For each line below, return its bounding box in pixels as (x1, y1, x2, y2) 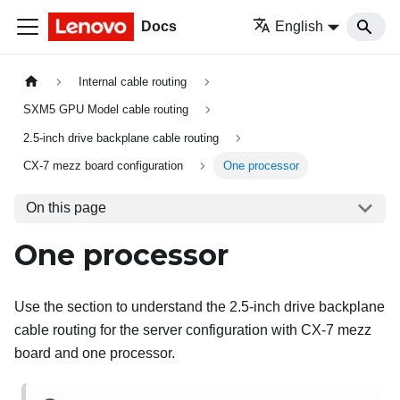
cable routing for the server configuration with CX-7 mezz (14, 321, 371, 337)
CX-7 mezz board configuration (23, 158, 184, 172)
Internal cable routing (79, 75, 187, 89)
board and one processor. (14, 345, 175, 361)
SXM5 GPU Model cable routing (23, 103, 189, 117)
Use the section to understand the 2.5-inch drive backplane (14, 298, 385, 314)
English (275, 19, 324, 34)
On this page (25, 200, 106, 216)
